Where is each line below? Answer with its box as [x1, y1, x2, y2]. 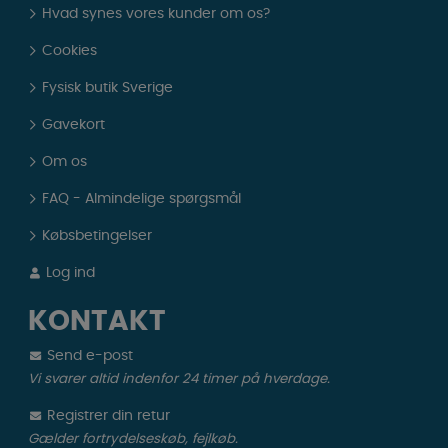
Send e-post [43, 349, 134, 364]
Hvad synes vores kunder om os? [42, 7, 271, 22]
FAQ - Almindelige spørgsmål [42, 192, 242, 207]
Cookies [42, 44, 98, 59]
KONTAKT [28, 308, 166, 337]
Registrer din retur [43, 409, 171, 424]
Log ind [42, 266, 96, 281]
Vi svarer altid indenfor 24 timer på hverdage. [28, 372, 330, 387]
